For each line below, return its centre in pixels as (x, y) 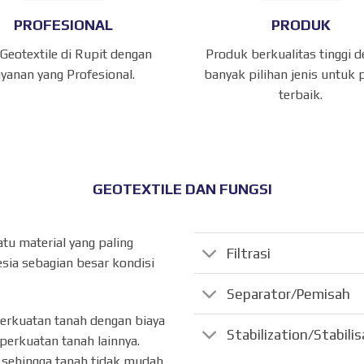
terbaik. (301, 95)
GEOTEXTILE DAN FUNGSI (182, 189)
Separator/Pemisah (289, 294)
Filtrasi (249, 253)
